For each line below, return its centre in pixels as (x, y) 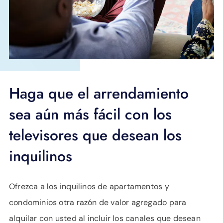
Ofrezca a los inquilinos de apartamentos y (89, 186)
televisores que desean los (95, 135)
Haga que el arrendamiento (99, 93)
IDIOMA (21, 20)
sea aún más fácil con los (90, 114)
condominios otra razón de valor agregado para (98, 202)
